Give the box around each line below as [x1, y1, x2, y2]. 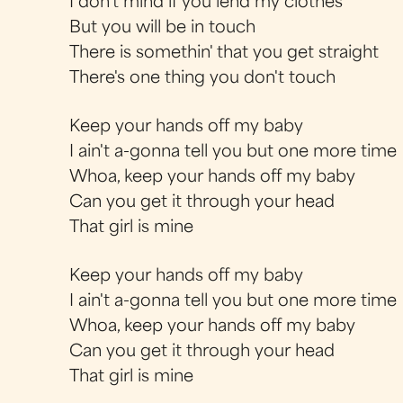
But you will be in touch [69, 20, 256, 36]
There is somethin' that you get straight [69, 45, 380, 61]
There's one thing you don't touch [69, 70, 336, 86]
